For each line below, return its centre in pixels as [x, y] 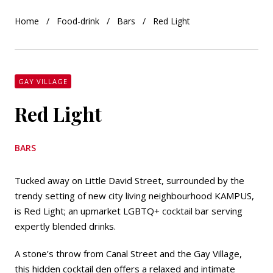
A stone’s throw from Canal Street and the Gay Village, [128, 253]
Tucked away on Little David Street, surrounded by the [129, 180]
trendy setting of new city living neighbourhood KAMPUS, [134, 196]
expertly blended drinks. [65, 226]
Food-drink [78, 21]
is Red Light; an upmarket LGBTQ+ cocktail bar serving [129, 211]
